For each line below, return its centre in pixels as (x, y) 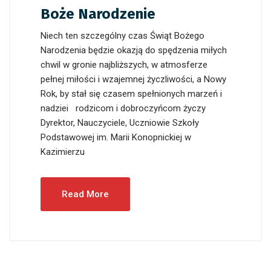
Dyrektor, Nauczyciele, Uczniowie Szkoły (120, 122)
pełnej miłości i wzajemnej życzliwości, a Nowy (133, 79)
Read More (85, 194)
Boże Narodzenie (98, 14)
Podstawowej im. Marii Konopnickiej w (116, 137)
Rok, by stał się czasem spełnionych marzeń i (131, 93)
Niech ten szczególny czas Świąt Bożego (122, 35)
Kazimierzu (65, 152)
